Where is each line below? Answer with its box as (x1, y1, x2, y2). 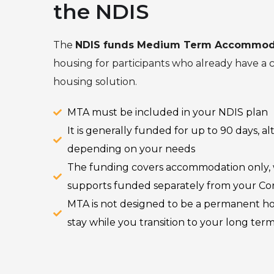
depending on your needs (67, 143, 195, 155)
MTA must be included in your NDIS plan (67, 106, 268, 118)
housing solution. (53, 75, 137, 87)
